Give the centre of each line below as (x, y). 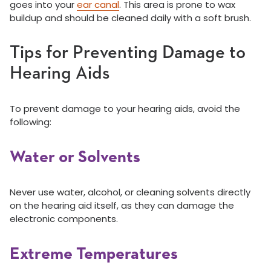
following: (31, 122)
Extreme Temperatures (94, 254)
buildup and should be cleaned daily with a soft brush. (130, 18)
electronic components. (64, 219)
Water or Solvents (75, 158)
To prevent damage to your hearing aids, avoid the (125, 109)
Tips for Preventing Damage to (128, 54)
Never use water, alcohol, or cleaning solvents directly (130, 192)
